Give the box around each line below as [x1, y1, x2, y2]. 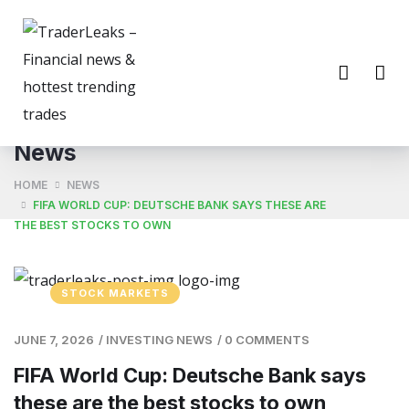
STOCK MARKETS [61, 286, 169, 299]
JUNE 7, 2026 [14, 331, 94, 347]
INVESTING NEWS [106, 331, 213, 347]
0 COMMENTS [225, 331, 309, 347]
